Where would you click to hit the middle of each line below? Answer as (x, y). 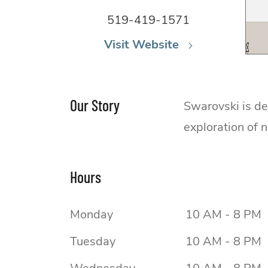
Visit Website (143, 44)
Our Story (95, 105)
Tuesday (93, 241)
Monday (92, 214)
